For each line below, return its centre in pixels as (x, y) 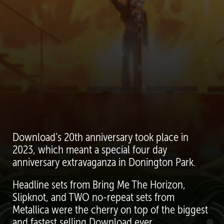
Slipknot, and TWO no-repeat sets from (93, 197)
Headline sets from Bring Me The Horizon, (99, 185)
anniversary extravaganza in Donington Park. (104, 162)
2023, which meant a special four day (90, 150)
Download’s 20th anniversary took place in (100, 137)
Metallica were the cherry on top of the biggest (110, 210)
